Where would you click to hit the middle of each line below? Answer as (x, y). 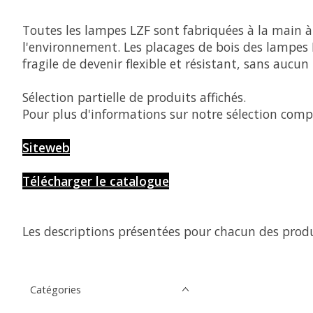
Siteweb (46, 148)
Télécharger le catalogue (96, 181)
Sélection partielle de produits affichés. (134, 97)
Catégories (56, 289)
